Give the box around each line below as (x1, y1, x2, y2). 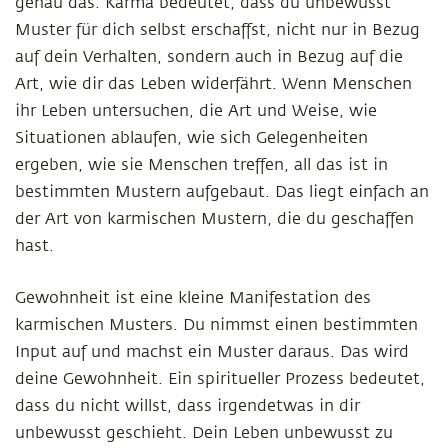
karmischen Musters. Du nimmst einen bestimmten (15, 316, 418, 334)
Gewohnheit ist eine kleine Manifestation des (15, 289, 371, 307)
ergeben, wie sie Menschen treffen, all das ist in (15, 156, 388, 174)
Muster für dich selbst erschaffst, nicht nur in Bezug (15, 21, 420, 39)
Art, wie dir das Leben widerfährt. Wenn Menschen (15, 75, 412, 93)
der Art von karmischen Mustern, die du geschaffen (15, 210, 414, 228)
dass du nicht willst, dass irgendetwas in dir (15, 397, 360, 415)
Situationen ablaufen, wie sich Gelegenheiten (15, 129, 368, 147)
